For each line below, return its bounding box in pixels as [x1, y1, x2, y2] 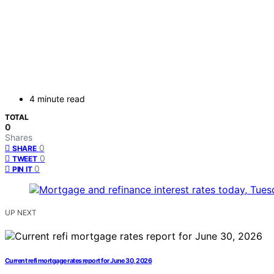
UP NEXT [5, 208, 37, 218]
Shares [5, 132, 32, 143]
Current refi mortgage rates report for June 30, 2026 [5, 257, 152, 265]
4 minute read [29, 94, 85, 105]
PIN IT [12, 165, 32, 174]
